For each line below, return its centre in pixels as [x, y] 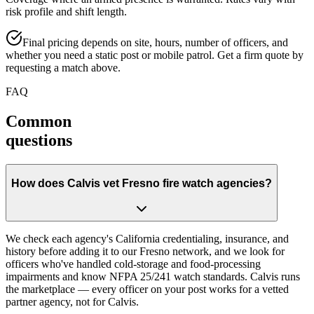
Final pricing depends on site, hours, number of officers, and [155, 43]
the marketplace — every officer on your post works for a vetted [147, 289]
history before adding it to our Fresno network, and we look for [145, 252]
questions [39, 141]
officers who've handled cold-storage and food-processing [133, 264]
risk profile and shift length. [66, 12]
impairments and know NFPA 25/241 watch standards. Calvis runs [153, 277]
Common [39, 122]
